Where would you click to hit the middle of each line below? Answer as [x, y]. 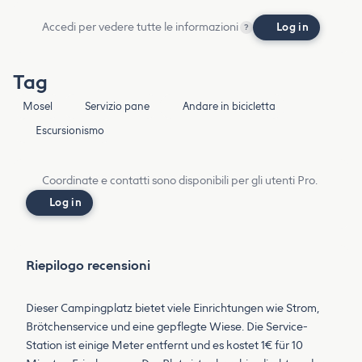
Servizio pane [118, 107]
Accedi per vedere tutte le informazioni [140, 27]
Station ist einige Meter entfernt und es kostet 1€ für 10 [164, 346]
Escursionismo [70, 131]
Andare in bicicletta [229, 107]
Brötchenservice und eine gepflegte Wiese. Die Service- [167, 327]
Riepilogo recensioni [88, 266]
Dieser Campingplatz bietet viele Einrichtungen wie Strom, [173, 309]
